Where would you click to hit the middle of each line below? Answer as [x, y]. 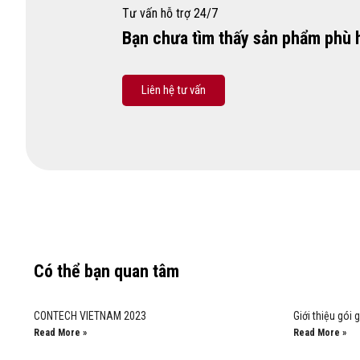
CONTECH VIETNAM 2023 [90, 316]
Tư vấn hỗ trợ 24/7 [170, 13]
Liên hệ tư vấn [174, 90]
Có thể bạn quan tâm [106, 271]
